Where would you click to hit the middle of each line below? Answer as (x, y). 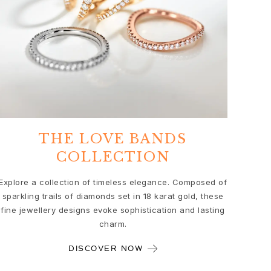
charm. (113, 224)
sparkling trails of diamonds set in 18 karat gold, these (113, 196)
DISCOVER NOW (106, 249)
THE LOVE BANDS (113, 139)
